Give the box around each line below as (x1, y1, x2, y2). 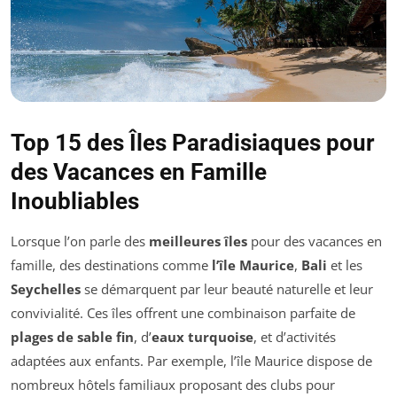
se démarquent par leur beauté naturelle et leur (81, 279, 373, 298)
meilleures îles (149, 231, 247, 250)
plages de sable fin (11, 327, 134, 346)
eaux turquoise (152, 327, 253, 346)
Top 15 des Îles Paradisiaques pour (11, 128, 375, 156)
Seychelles (11, 279, 81, 298)
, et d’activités (253, 327, 336, 346)
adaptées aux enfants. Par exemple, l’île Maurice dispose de (11, 351, 372, 370)
